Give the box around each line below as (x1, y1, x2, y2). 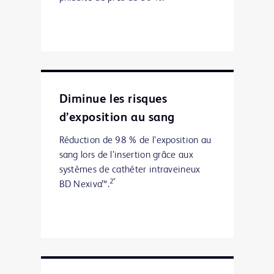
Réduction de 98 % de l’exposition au (59, 135, 212, 146)
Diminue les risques (59, 93, 168, 106)
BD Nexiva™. (59, 179, 109, 190)
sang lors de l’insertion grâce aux (59, 150, 193, 160)
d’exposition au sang (59, 111, 176, 124)
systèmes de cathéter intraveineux (59, 165, 201, 175)
